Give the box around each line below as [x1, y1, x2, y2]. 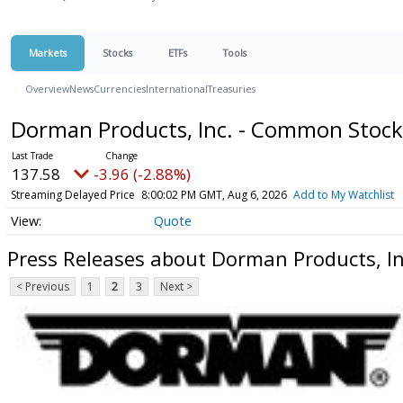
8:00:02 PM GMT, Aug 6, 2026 [140, 187, 287, 202]
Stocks [103, 46, 132, 59]
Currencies [94, 82, 146, 95]
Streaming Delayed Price [10, 187, 135, 202]
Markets [29, 46, 67, 59]
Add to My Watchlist [292, 187, 394, 202]
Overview [25, 82, 69, 95]
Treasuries [208, 82, 255, 95]
